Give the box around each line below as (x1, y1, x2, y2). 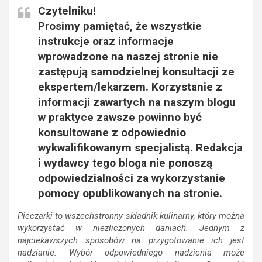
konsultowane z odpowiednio (38, 126, 186, 140)
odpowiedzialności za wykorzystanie (38, 171, 225, 185)
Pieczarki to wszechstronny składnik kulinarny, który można (18, 211, 244, 222)
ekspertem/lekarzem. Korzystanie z (38, 80, 222, 94)
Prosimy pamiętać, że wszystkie (38, 19, 202, 33)
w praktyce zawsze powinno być (38, 111, 202, 125)
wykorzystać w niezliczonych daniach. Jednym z (18, 223, 244, 234)
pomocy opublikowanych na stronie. (38, 187, 222, 201)
